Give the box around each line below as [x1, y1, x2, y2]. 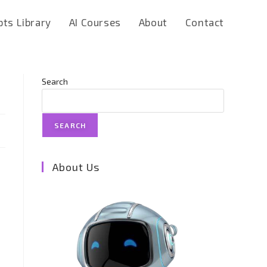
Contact [185, 16, 224, 28]
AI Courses [69, 16, 121, 28]
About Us [52, 160, 100, 173]
